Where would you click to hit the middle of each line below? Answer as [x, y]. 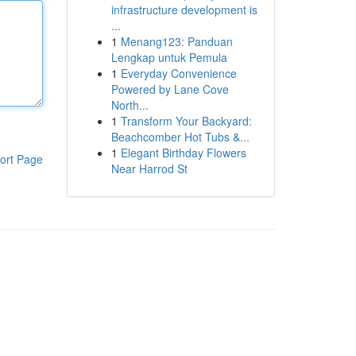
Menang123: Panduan [176, 41]
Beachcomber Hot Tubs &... [180, 137]
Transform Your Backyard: [186, 121]
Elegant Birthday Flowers [183, 153]
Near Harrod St [149, 168]
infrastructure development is [184, 10]
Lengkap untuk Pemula [169, 57]
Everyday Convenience [178, 73]
